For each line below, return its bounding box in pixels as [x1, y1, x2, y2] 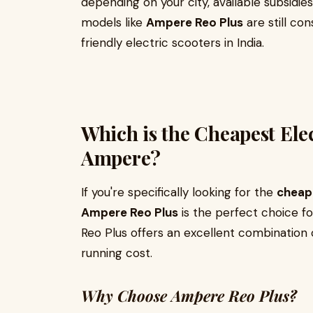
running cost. [81, 245, 152, 261]
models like [81, 15, 146, 30]
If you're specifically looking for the [81, 184, 277, 200]
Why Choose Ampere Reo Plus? [81, 285, 297, 306]
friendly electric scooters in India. [81, 35, 264, 50]
